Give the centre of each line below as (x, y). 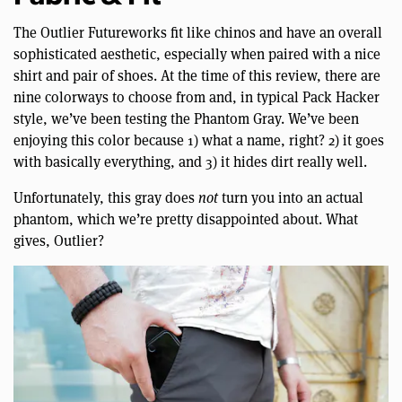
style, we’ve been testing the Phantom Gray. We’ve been (186, 118)
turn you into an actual (291, 197)
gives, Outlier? (59, 240)
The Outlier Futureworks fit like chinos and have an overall (198, 32)
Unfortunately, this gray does (106, 197)
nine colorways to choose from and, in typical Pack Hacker (197, 97)
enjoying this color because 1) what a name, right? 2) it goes (199, 140)
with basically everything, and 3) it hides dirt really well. (190, 162)
